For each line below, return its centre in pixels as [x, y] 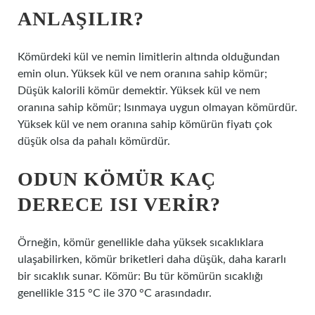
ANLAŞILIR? [81, 19]
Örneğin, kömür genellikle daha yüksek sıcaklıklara [141, 243]
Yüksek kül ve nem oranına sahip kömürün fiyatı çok [145, 124]
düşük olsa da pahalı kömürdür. [94, 141]
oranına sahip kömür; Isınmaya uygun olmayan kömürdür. [157, 108]
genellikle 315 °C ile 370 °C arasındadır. [115, 293]
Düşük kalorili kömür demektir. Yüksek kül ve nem [139, 91]
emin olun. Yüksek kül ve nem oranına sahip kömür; [142, 74]
